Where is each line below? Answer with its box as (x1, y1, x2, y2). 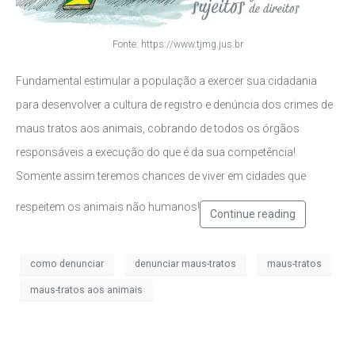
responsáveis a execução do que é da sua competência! (16, 145, 296, 158)
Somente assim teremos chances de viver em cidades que (16, 169, 306, 182)
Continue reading (210, 207, 296, 220)
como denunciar (30, 258, 104, 270)
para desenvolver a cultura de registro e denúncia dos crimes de (16, 97, 333, 111)
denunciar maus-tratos (135, 258, 236, 270)
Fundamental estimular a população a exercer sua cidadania (16, 74, 317, 87)
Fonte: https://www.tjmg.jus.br (112, 38, 243, 50)
